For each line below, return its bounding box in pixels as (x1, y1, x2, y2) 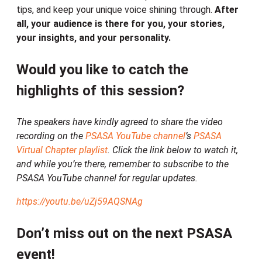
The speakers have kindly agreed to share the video (16, 116, 223, 128)
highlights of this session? (16, 82, 188, 99)
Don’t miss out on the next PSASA (16, 225, 232, 242)
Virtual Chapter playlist (16, 144, 108, 156)
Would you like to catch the (16, 61, 188, 78)
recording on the (16, 130, 85, 142)
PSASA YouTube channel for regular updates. (16, 173, 200, 184)
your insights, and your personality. (16, 32, 171, 44)
